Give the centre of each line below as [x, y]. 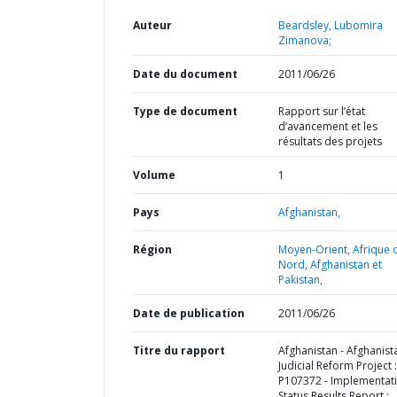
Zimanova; [304, 40]
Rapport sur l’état [321, 111]
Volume [154, 175]
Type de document [185, 111]
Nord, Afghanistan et [330, 265]
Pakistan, [300, 280]
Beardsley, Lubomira [330, 25]
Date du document [185, 74]
